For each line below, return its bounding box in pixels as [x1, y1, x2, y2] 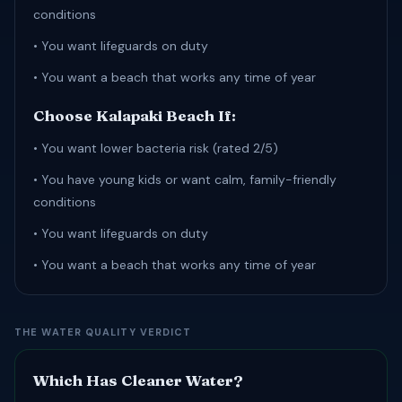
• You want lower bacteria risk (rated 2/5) [33, 140, 278, 156]
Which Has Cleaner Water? [33, 371, 243, 389]
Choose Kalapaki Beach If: [33, 106, 236, 125]
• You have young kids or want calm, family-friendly [33, 171, 336, 188]
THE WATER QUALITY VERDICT [14, 326, 192, 338]
